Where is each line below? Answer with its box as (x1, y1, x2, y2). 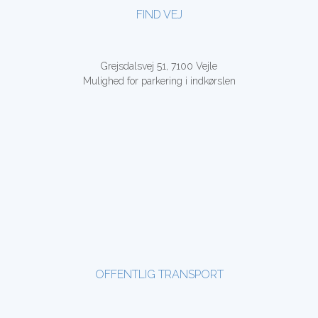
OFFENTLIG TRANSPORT (94, 268, 224, 281)
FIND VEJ (136, 8, 182, 21)
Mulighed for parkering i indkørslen (82, 75, 236, 87)
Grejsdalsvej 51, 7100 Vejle (101, 60, 217, 72)
